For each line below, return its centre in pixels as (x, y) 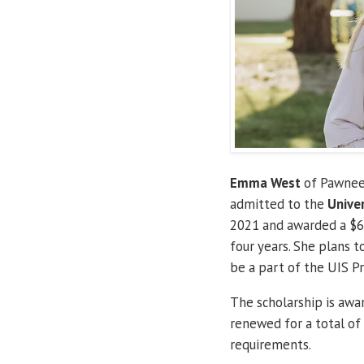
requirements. (271, 344)
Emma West (265, 182)
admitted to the (279, 204)
